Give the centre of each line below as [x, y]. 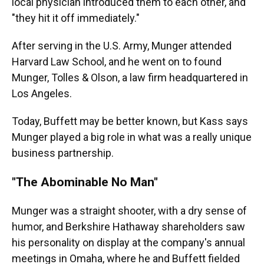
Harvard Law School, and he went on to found [117, 62]
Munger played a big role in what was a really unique [132, 137]
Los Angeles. [42, 93]
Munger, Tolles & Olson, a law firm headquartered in [130, 77]
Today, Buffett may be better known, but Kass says [130, 121]
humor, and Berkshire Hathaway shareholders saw [128, 227]
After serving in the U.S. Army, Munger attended [122, 46]
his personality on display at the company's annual [128, 242]
